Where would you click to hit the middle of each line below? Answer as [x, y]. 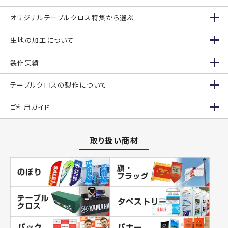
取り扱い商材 [114, 140]
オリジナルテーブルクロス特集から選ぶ [72, 18]
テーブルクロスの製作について [59, 85]
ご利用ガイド [30, 107]
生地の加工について [42, 40]
